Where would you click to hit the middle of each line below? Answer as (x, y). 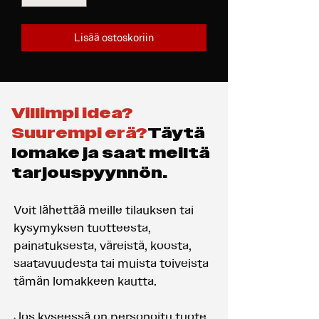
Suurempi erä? (79, 133)
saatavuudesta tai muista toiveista (111, 263)
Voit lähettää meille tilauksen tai (104, 210)
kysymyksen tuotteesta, (82, 228)
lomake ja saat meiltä (111, 153)
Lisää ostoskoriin (114, 38)
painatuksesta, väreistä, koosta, (103, 245)
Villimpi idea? (72, 113)
